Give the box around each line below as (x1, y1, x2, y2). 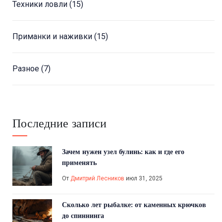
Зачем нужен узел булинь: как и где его (62, 147, 184, 157)
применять (62, 158, 97, 167)
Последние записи (12, 116, 107, 131)
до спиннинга (62, 211, 104, 221)
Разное (12, 64, 41, 74)
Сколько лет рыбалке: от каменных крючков (62, 200, 206, 210)
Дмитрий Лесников (70, 175, 124, 182)
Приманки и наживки (12, 32, 94, 42)
